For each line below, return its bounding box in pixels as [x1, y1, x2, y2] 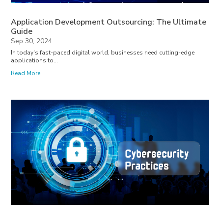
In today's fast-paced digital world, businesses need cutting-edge [11, 48, 195, 56]
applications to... [11, 56, 58, 64]
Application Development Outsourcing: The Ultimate [11, 16, 207, 27]
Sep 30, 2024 [11, 36, 53, 46]
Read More [11, 69, 41, 77]
